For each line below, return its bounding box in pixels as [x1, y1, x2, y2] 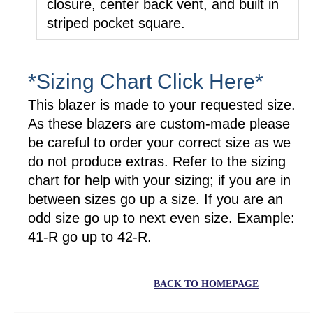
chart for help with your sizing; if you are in [28, 172, 291, 188]
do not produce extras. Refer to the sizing [28, 153, 286, 169]
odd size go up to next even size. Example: [28, 210, 295, 226]
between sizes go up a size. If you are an [28, 191, 283, 207]
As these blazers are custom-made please [28, 115, 290, 131]
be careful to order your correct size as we [28, 134, 291, 150]
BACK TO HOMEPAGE [154, 278, 259, 289]
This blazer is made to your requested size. [28, 96, 296, 112]
